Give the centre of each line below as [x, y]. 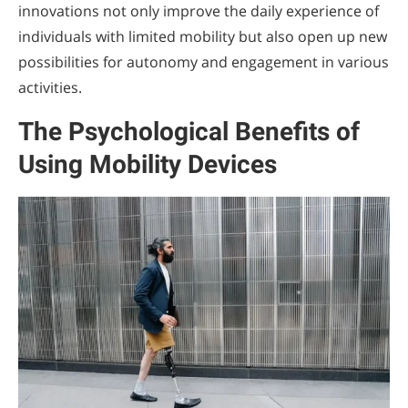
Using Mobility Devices [148, 164]
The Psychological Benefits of [189, 132]
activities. [50, 87]
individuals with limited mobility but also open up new [203, 36]
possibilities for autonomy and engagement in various [204, 62]
